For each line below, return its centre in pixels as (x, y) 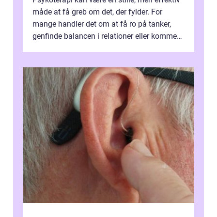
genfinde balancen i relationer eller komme (105, 36)
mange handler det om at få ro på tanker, (102, 24)
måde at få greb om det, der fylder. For (97, 12)
